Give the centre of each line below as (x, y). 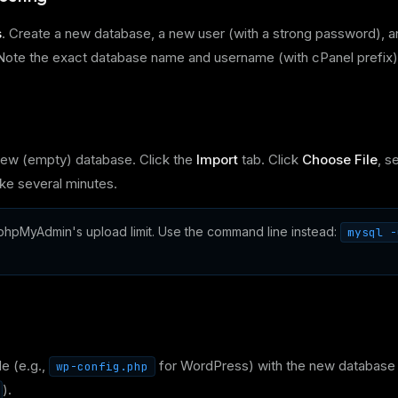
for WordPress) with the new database (275, 366)
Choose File (340, 159)
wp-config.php (102, 366)
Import (217, 159)
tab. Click (270, 159)
